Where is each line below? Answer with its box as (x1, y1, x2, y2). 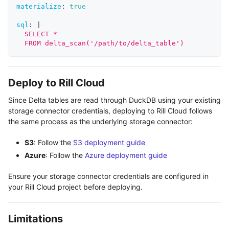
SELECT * (16, 30, 57, 38)
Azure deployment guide (85, 150, 167, 159)
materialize (16, 2, 61, 10)
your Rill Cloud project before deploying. (8, 182, 143, 191)
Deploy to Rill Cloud (8, 76, 105, 89)
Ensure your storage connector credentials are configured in (8, 171, 209, 180)
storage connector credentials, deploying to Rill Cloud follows (8, 106, 212, 115)
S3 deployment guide (73, 138, 145, 147)
